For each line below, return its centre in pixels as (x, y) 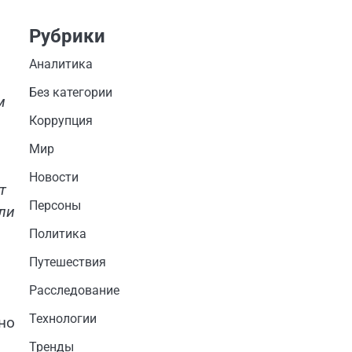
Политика (57, 234)
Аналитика (60, 64)
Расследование (74, 291)
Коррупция (60, 121)
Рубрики (67, 37)
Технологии (62, 319)
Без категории (70, 93)
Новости (53, 178)
